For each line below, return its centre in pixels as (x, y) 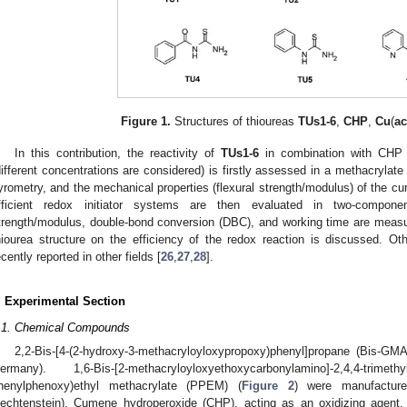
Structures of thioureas (235, 122)
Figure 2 (268, 385)
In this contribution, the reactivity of (118, 153)
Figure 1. (146, 122)
